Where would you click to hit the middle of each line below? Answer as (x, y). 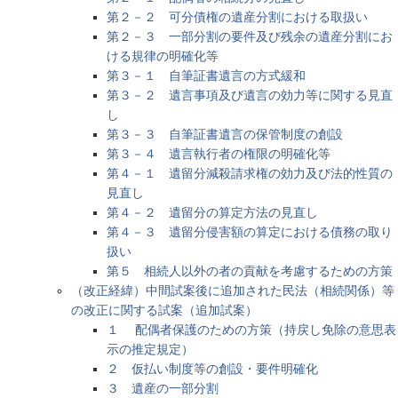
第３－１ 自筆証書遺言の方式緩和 (206, 75)
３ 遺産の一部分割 (163, 388)
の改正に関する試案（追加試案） (164, 310)
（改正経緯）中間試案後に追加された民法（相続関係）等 (233, 290)
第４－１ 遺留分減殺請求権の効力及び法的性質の (250, 173)
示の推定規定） (150, 349)
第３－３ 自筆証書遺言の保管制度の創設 (225, 134)
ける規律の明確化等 (163, 56)
